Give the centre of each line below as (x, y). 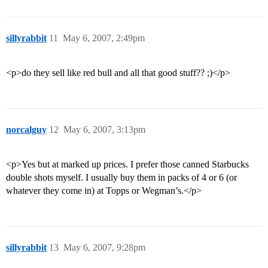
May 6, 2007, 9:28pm (104, 248)
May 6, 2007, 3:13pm (104, 130)
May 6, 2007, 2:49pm (104, 38)
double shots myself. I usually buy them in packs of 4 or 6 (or (121, 178)
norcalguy (26, 130)
